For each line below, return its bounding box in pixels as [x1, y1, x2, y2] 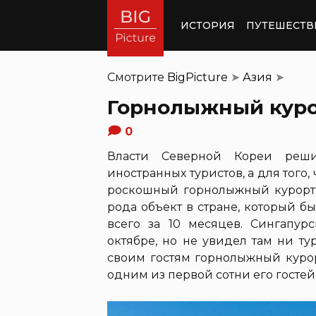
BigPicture [167, 71, 228, 84]
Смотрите [107, 71, 167, 84]
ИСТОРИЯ [181, 18, 235, 32]
